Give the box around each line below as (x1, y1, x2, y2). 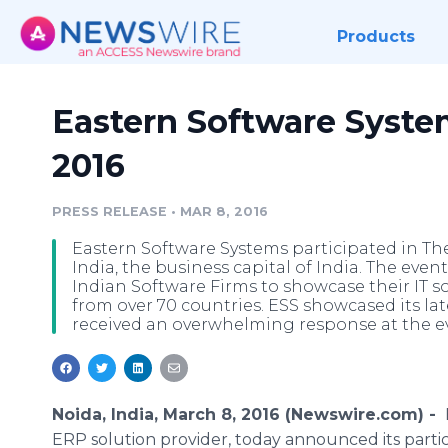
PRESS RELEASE (52, 204, 167, 219)
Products (336, 27, 415, 46)
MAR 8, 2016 (180, 204, 268, 219)
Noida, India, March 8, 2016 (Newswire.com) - (52, 405, 441, 424)
